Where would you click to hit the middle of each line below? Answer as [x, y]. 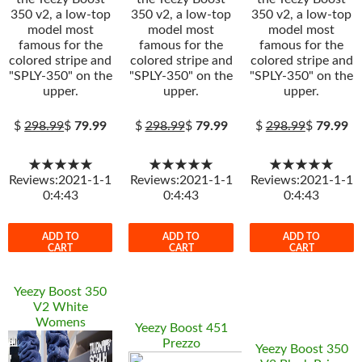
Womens [60, 322]
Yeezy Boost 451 [181, 328]
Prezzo [181, 343]
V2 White [60, 307]
